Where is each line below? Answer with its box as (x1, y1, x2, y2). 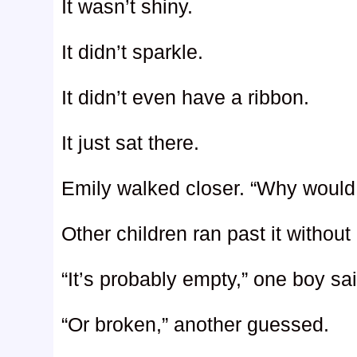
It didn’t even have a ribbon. (61, 86, 310, 109)
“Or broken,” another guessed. (61, 313, 330, 336)
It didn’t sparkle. (61, 41, 204, 64)
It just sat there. (61, 131, 200, 155)
